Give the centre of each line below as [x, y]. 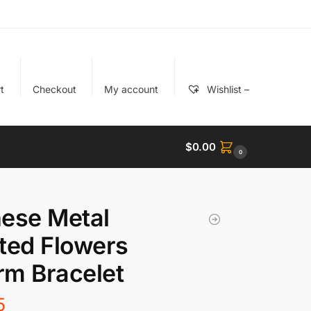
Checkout [54, 89]
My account [132, 89]
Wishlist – [226, 89]
